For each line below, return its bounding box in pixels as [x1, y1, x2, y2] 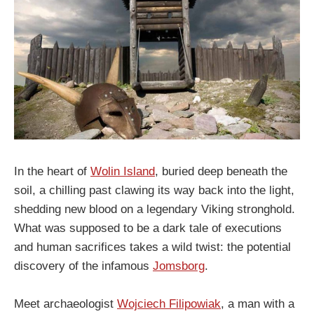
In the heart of [14, 164, 90, 178]
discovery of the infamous [14, 259, 153, 273]
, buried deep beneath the [155, 164, 287, 178]
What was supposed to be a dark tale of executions [14, 221, 282, 235]
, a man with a [221, 296, 294, 310]
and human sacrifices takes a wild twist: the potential [14, 240, 291, 254]
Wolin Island [90, 164, 155, 178]
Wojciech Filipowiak [117, 296, 221, 310]
